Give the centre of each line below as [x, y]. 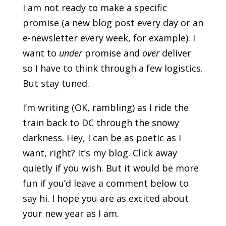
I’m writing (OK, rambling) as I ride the [105, 108]
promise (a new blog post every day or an [113, 23]
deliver [175, 53]
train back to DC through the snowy [101, 123]
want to [41, 53]
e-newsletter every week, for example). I [109, 38]
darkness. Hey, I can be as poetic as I [102, 138]
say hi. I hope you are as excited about [105, 199]
